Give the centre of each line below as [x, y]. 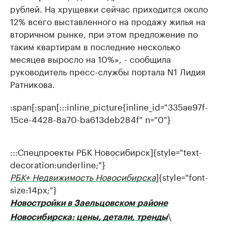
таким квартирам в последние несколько [95, 46]
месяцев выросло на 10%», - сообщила [90, 59]
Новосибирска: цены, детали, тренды [89, 217]
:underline [75, 164]
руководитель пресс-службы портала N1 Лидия [108, 71]
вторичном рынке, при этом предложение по [104, 33]
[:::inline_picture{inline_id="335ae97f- [132, 106]
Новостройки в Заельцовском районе [89, 203]
